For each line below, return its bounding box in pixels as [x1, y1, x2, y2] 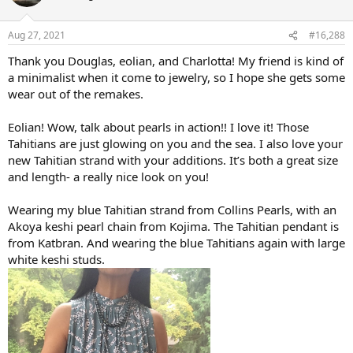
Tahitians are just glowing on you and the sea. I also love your [8, 136, 343, 152]
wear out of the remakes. [8, 86, 143, 102]
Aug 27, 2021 [8, 28, 65, 43]
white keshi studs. [8, 251, 105, 268]
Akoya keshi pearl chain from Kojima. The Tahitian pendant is [8, 218, 339, 235]
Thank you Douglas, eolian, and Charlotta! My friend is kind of [8, 53, 344, 69]
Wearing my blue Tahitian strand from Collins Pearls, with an [8, 202, 336, 218]
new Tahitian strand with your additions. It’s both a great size [8, 152, 338, 169]
